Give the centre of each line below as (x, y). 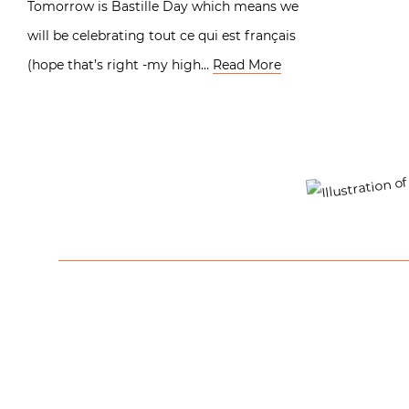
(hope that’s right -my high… (120, 64)
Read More (247, 64)
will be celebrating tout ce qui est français (162, 35)
